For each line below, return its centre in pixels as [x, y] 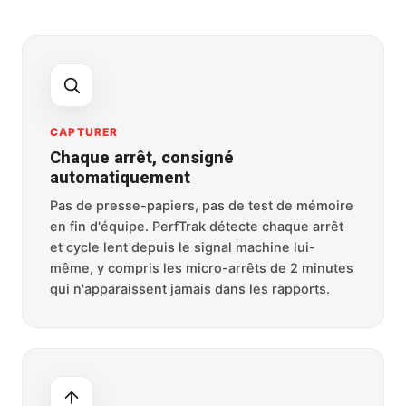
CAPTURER [84, 131]
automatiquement [120, 177]
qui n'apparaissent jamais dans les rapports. [190, 289]
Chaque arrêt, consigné [142, 157]
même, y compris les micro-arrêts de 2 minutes [202, 268]
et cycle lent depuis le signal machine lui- [183, 247]
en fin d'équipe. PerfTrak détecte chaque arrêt [197, 226]
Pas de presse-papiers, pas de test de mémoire [202, 205]
